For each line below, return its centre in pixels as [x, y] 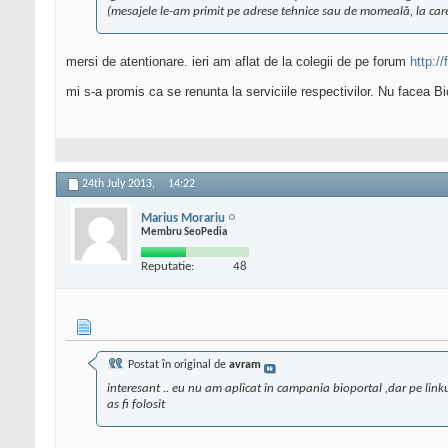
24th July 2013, [120, 184]
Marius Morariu [183, 218]
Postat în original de [177, 365]
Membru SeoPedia [184, 232]
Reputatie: [167, 266]
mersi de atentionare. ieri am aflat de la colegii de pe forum [238, 62]
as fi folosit [136, 405]
